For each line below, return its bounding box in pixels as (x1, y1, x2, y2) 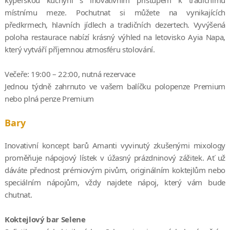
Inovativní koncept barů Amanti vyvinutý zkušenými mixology (4, 140, 226, 150)
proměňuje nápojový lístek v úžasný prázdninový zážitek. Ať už (4, 152, 226, 163)
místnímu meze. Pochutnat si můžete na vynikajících (4, 7, 226, 17)
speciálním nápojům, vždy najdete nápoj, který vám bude (4, 177, 226, 187)
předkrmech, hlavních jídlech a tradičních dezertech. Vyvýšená (4, 19, 226, 30)
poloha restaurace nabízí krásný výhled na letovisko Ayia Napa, (4, 31, 226, 42)
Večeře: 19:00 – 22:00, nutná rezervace (4, 68, 136, 79)
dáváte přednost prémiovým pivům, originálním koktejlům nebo (4, 164, 226, 175)
